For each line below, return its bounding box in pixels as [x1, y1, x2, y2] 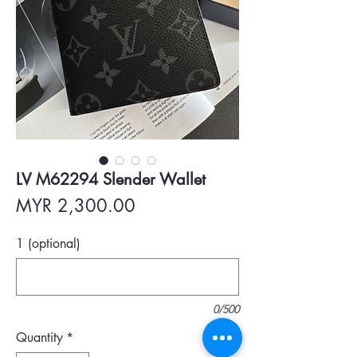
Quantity [16, 329, 63, 346]
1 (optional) [16, 235, 80, 252]
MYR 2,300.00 [16, 194, 135, 217]
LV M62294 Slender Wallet [16, 169, 206, 190]
